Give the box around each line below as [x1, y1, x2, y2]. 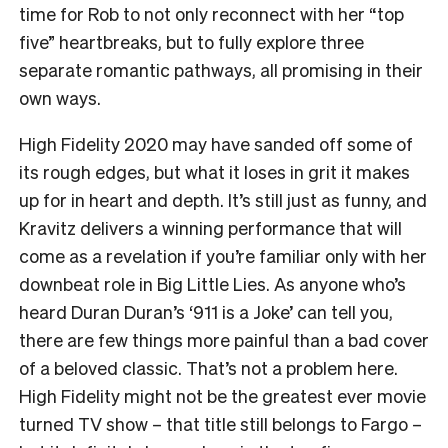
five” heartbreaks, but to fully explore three [19, 29, 364, 53]
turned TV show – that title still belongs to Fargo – [19, 411, 422, 435]
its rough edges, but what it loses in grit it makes [19, 159, 410, 183]
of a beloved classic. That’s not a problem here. [19, 355, 398, 379]
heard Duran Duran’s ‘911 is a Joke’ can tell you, [19, 299, 393, 323]
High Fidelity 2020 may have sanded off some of [19, 131, 413, 155]
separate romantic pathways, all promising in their [19, 57, 423, 81]
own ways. [19, 85, 101, 109]
